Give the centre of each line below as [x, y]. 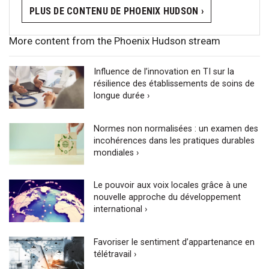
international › [121, 210]
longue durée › [122, 96]
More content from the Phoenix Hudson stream [115, 41]
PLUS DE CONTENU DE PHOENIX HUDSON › [116, 11]
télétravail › [115, 254]
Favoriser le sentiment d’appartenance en [174, 242]
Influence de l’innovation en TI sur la [164, 72]
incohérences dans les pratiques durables [174, 141]
